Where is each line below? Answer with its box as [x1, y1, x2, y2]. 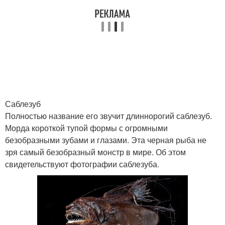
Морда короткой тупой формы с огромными [5, 122, 168, 134]
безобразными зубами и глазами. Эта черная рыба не [5, 134, 206, 146]
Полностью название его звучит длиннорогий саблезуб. [5, 110, 212, 122]
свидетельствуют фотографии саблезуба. [5, 158, 159, 170]
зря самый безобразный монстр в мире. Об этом [5, 146, 186, 158]
